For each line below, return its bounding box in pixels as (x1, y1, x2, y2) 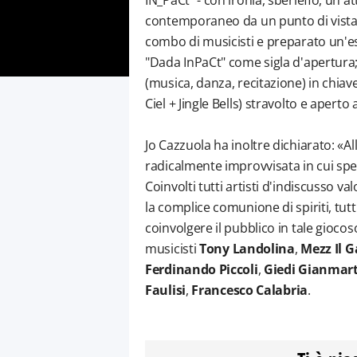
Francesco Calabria (191, 281, 308, 299)
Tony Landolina (199, 240, 295, 257)
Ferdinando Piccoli (145, 261, 258, 278)
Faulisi (145, 281, 186, 299)
